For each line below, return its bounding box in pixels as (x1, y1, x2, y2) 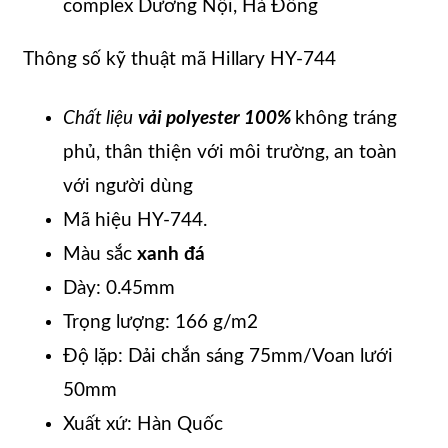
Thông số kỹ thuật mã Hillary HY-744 (23, 49, 336, 69)
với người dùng (63, 176, 193, 196)
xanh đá (137, 244, 205, 264)
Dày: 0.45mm (63, 278, 175, 298)
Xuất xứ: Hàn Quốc (63, 414, 223, 434)
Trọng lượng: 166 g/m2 (63, 312, 258, 332)
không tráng (295, 108, 397, 128)
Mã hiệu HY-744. (63, 210, 207, 230)
